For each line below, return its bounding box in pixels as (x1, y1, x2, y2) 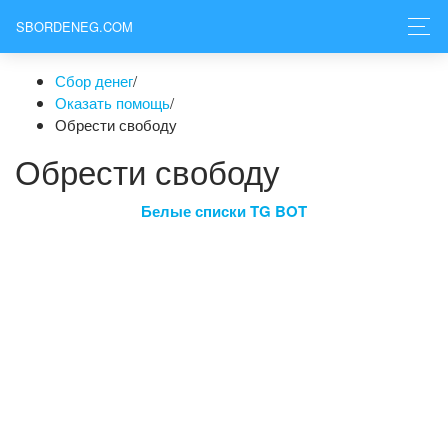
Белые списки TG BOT (141, 200, 307, 222)
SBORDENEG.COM (16, 16, 133, 36)
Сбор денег (55, 70, 133, 91)
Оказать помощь (55, 92, 170, 113)
